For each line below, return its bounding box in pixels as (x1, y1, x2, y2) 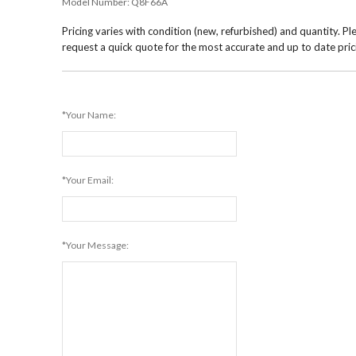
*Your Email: (62, 174, 114, 186)
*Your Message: (62, 239, 130, 251)
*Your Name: (62, 109, 117, 121)
